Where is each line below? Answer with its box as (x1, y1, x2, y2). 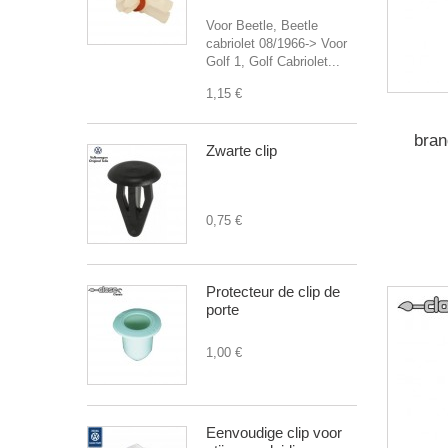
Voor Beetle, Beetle (206, 18, 318, 34)
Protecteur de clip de (206, 283, 340, 301)
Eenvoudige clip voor (206, 424, 342, 442)
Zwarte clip (206, 142, 277, 160)
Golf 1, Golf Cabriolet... (206, 54, 340, 70)
